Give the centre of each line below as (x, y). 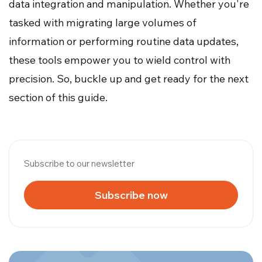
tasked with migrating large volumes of (103, 22)
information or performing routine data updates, (124, 41)
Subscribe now (131, 195)
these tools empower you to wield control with (120, 60)
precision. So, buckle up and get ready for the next (129, 78)
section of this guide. (58, 97)
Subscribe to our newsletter (79, 163)
